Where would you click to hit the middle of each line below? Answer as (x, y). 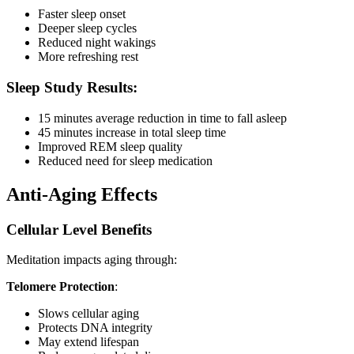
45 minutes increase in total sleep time (132, 132)
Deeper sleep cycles (87, 28)
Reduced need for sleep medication (125, 160)
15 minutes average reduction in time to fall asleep (162, 118)
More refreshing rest (88, 57)
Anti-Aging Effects (82, 194)
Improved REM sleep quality (110, 146)
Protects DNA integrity (95, 328)
